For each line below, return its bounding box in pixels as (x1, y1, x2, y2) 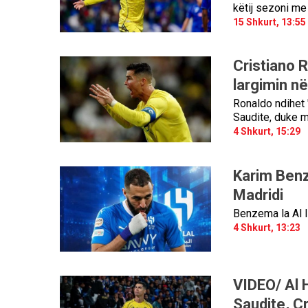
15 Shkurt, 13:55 (232, 16, 306, 27)
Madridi (232, 186, 283, 203)
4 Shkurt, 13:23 (232, 221, 300, 233)
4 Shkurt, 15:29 (232, 126, 300, 137)
